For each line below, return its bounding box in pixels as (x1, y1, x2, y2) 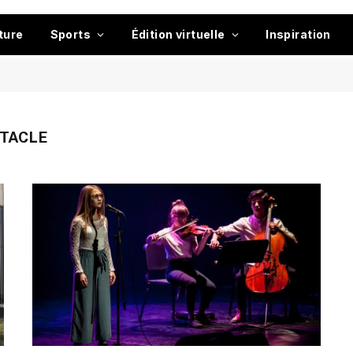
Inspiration (266, 28, 331, 41)
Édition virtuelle (131, 28, 225, 41)
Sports (50, 28, 91, 41)
